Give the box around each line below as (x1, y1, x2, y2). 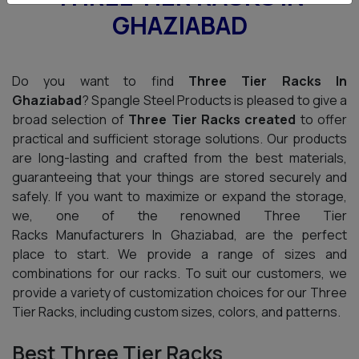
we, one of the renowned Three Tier (12, 207, 347, 224)
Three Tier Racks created (128, 111, 296, 128)
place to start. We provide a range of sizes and (12, 245, 347, 263)
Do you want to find (12, 72, 188, 90)
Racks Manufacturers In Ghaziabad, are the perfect (12, 226, 347, 244)
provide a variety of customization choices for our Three (12, 284, 347, 301)
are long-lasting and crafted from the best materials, (12, 149, 347, 167)
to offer (296, 111, 347, 128)
